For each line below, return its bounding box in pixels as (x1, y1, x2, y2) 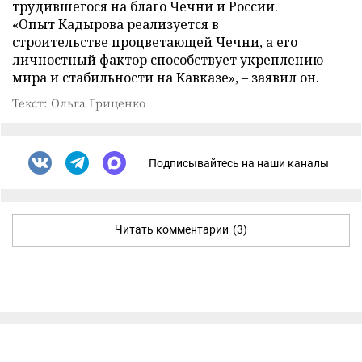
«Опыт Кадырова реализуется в (12, 15, 219, 33)
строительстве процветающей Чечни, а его (12, 33, 297, 51)
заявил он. (248, 69, 319, 86)
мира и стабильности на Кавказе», (12, 69, 242, 86)
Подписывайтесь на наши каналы (149, 156, 329, 170)
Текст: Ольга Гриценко (12, 95, 145, 111)
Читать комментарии (115, 223, 229, 236)
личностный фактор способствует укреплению (12, 51, 323, 69)
